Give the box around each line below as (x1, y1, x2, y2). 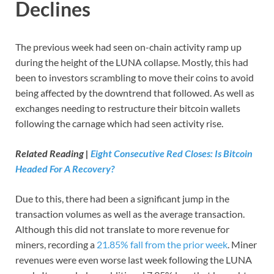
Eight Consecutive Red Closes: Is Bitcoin (91, 147, 253, 159)
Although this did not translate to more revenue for (15, 223, 229, 235)
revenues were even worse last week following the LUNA (15, 253, 252, 265)
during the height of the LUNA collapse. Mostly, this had (15, 56, 248, 68)
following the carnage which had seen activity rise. (15, 117, 223, 129)
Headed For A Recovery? (15, 162, 114, 174)
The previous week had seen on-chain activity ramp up (15, 40, 242, 53)
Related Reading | (15, 147, 91, 159)
